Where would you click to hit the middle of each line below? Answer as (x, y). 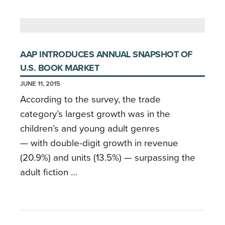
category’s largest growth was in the (95, 114)
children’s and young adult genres (90, 128)
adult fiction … (49, 172)
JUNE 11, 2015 (40, 84)
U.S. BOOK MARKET (60, 68)
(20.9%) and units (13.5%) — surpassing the (108, 157)
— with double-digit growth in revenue (99, 143)
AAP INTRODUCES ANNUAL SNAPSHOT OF (106, 54)
